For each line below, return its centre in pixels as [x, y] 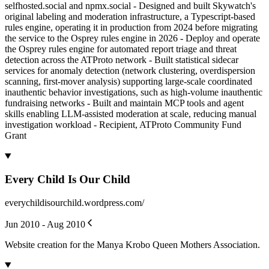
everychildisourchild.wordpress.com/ [74, 202]
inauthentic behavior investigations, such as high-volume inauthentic [134, 92]
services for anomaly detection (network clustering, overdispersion [130, 71]
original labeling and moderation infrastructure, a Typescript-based [130, 17]
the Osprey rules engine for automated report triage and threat [121, 49]
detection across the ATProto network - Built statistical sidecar [122, 60]
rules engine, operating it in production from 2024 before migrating [131, 28]
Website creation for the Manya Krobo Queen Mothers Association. [132, 244]
